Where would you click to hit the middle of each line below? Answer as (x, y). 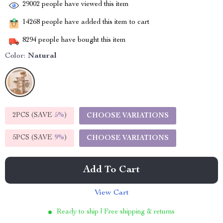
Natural (42, 56)
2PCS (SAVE (33, 115)
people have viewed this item (84, 5)
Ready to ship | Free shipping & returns (116, 212)
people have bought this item (81, 41)
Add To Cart (111, 170)
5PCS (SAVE (33, 138)
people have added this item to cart (95, 23)
